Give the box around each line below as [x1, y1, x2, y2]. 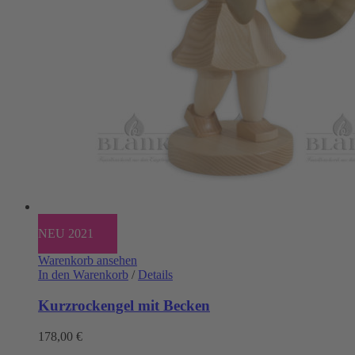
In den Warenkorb [38, 268, 128, 282]
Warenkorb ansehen [38, 254, 137, 268]
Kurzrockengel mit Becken [38, 297, 210, 315]
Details [138, 268, 173, 282]
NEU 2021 [38, 227, 94, 241]
